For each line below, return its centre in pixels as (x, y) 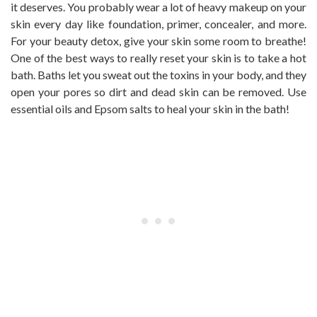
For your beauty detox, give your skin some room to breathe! (158, 40)
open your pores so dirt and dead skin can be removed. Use (158, 91)
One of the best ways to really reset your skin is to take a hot (158, 57)
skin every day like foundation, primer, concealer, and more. (158, 23)
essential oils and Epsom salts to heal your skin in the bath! (150, 108)
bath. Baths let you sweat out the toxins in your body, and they (158, 74)
